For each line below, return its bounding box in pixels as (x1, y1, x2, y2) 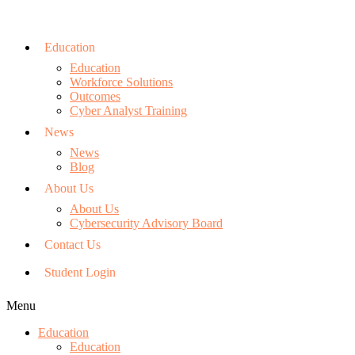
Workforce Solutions (70, 75, 173, 89)
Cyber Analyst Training (70, 104, 187, 117)
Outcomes (70, 90, 120, 103)
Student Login (44, 265, 116, 279)
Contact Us (44, 238, 101, 251)
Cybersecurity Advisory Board (70, 216, 223, 230)
